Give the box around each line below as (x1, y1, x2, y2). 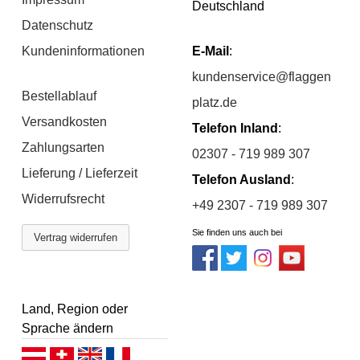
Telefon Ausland (192, 172, 291, 186)
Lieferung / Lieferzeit (22, 166, 138, 180)
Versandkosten (22, 114, 108, 129)
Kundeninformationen (22, 43, 145, 58)
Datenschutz (22, 18, 94, 32)
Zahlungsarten (22, 140, 105, 154)
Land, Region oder (22, 301, 129, 316)
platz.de (192, 95, 237, 109)
